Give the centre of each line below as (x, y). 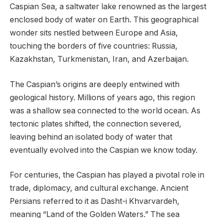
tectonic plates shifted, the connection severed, (96, 124)
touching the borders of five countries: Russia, (94, 46)
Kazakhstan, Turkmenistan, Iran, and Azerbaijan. (99, 59)
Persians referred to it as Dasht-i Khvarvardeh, (95, 201)
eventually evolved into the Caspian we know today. (104, 150)
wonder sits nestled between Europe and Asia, (94, 33)
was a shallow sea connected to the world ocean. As (105, 110)
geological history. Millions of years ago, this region (102, 97)
